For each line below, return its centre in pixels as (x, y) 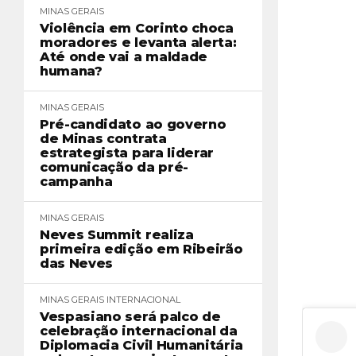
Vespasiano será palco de (130, 317)
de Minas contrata (103, 139)
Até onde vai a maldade (124, 57)
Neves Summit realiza (117, 235)
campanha (76, 182)
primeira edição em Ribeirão (141, 249)
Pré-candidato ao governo (133, 124)
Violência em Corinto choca (137, 28)
